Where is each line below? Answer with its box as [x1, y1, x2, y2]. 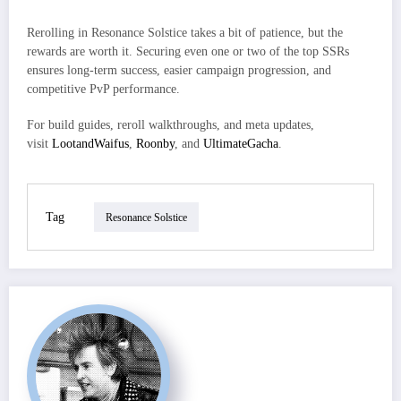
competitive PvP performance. [27, 81, 180, 96]
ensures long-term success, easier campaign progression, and [27, 63, 331, 77]
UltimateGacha [203, 137, 278, 151]
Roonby [136, 137, 175, 151]
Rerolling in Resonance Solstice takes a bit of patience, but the [27, 25, 343, 39]
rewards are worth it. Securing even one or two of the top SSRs [27, 44, 349, 58]
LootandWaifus [52, 137, 129, 151]
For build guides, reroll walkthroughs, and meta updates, [27, 118, 314, 132]
